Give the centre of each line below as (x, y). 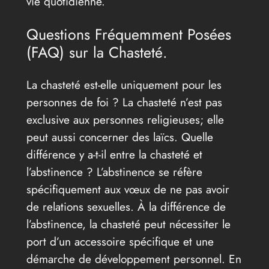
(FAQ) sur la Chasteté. (97, 53)
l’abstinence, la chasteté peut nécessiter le (128, 224)
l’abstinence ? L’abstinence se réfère (114, 172)
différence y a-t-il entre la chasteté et (114, 155)
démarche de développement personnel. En (134, 259)
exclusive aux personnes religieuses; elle (125, 120)
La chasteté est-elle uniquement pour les (124, 85)
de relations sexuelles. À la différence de (126, 207)
